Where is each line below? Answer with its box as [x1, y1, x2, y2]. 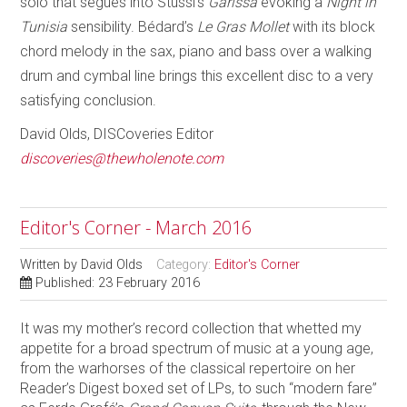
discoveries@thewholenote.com [20, 149, 224, 167]
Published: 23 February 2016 [35, 274, 201, 291]
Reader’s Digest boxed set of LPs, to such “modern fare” [20, 379, 378, 397]
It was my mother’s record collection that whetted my [20, 319, 362, 337]
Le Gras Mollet [197, 17, 293, 35]
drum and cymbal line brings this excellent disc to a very [20, 66, 374, 84]
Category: [156, 256, 215, 273]
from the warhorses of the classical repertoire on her [20, 359, 356, 377]
